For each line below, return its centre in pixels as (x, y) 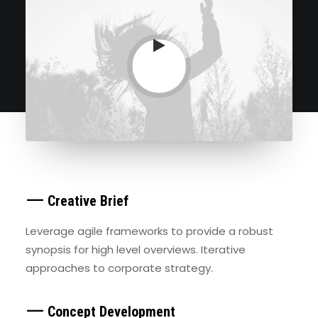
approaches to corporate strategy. (119, 268)
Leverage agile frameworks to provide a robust (149, 231)
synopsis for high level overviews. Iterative (136, 250)
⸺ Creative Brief (77, 201)
